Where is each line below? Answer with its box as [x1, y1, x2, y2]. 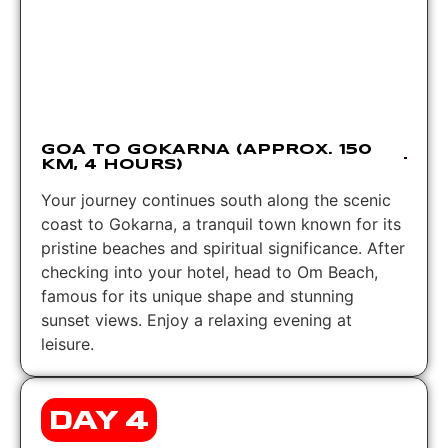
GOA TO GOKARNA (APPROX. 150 [41, 142, 372, 157]
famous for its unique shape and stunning [41, 285, 354, 306]
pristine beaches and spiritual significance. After [41, 237, 405, 258]
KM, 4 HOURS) [41, 157, 183, 172]
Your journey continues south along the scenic [41, 189, 391, 210]
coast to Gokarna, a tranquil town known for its [41, 213, 401, 234]
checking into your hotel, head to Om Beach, [41, 261, 378, 282]
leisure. [41, 333, 94, 354]
